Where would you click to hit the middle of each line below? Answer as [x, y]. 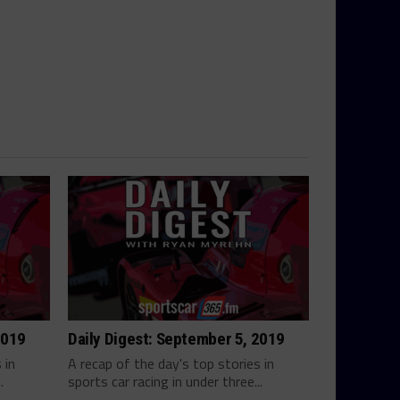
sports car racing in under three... [165, 381]
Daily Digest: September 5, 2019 [177, 339]
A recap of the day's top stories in [171, 363]
